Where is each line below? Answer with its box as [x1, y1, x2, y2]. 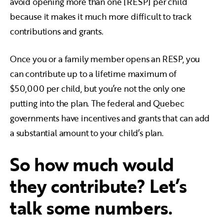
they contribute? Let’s [10, 173, 187, 199]
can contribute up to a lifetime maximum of [10, 68, 177, 80]
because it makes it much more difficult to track [10, 10, 192, 23]
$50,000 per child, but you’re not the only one [10, 82, 186, 95]
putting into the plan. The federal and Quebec [10, 97, 184, 110]
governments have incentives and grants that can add [10, 112, 210, 124]
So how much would [10, 151, 174, 178]
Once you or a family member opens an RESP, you [10, 53, 200, 65]
